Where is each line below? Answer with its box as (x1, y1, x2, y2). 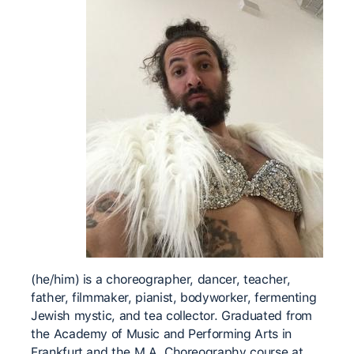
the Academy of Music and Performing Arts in (31, 326, 292, 341)
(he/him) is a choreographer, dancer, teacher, (31, 272, 291, 287)
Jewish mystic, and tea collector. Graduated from (31, 308, 313, 323)
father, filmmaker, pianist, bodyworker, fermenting (31, 290, 317, 305)
